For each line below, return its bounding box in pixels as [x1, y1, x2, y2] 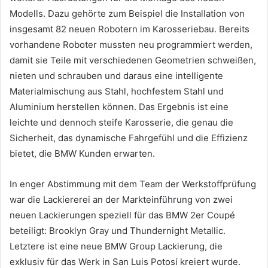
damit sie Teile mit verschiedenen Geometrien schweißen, [10, 54, 256, 66]
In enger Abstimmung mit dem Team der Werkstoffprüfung [10, 178, 256, 190]
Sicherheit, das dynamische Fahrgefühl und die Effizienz [10, 132, 248, 144]
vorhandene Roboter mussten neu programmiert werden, [10, 38, 252, 50]
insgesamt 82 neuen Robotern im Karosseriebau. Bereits [10, 23, 249, 35]
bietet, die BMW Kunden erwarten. [10, 147, 155, 159]
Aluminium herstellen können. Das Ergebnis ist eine [10, 100, 229, 112]
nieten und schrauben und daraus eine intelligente [10, 69, 223, 81]
